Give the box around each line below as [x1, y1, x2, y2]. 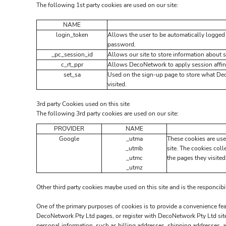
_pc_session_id [51, 50, 93, 59]
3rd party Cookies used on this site [36, 100, 130, 108]
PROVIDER [54, 125, 84, 133]
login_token [55, 31, 88, 39]
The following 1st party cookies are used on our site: [36, 1, 178, 9]
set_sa [63, 71, 81, 79]
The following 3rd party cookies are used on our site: [36, 109, 179, 118]
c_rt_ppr [61, 61, 83, 69]
